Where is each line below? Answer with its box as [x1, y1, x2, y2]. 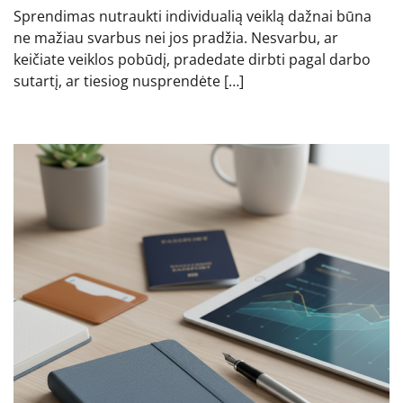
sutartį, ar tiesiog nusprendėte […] [13, 70, 244, 91]
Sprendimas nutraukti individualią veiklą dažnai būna [13, 5, 372, 26]
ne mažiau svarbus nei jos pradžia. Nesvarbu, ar [13, 27, 338, 48]
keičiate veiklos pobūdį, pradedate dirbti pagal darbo [13, 49, 371, 69]
